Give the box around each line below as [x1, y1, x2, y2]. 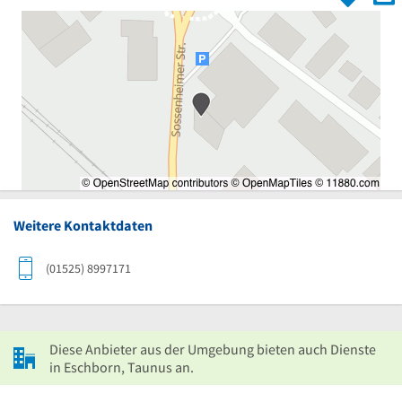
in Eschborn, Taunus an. [49, 358, 194, 376]
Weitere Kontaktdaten [13, 216, 153, 234]
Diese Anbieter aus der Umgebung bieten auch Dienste [49, 340, 376, 358]
